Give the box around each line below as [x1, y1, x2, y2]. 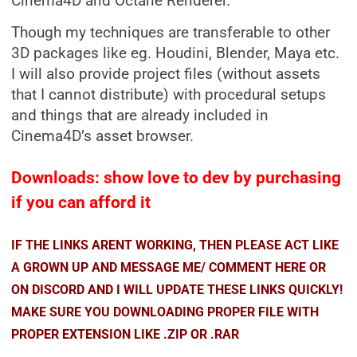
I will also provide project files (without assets [11, 65, 320, 83]
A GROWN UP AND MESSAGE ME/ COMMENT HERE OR [11, 260, 326, 275]
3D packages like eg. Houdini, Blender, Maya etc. [11, 45, 339, 62]
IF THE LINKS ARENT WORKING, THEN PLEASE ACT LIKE [11, 237, 339, 253]
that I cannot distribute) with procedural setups [11, 86, 326, 104]
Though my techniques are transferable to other [11, 24, 330, 41]
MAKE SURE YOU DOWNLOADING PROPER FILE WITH [11, 304, 319, 320]
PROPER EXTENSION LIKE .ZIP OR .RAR [11, 327, 239, 342]
